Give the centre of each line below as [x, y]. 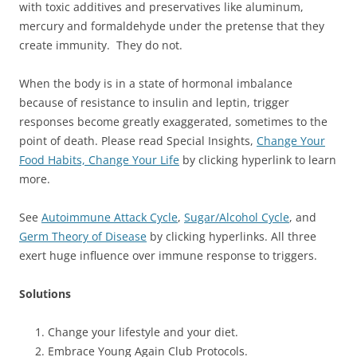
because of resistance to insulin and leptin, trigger [154, 102]
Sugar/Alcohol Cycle [237, 217]
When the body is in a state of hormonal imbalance [156, 83]
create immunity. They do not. [101, 45]
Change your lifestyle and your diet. [143, 331]
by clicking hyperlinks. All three [231, 236]
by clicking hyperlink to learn [258, 159]
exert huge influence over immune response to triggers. [168, 255]
